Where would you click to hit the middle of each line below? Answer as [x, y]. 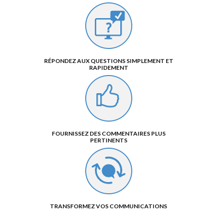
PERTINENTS [108, 140]
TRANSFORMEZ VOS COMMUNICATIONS [108, 206]
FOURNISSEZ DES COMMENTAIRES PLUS [108, 133]
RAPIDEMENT [108, 67]
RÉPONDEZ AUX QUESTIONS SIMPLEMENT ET [108, 61]
